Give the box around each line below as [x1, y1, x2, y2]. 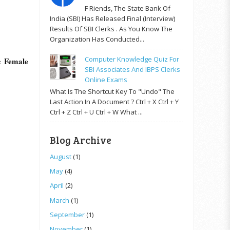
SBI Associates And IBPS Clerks [85, 65, 181, 74]
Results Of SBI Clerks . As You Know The [50, 24, 172, 33]
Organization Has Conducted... [50, 34, 144, 44]
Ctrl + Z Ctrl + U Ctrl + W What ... [50, 107, 143, 117]
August [50, 151, 71, 161]
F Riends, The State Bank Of [85, 3, 171, 13]
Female [4, 55, 28, 67]
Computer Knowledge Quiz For [85, 54, 180, 64]
